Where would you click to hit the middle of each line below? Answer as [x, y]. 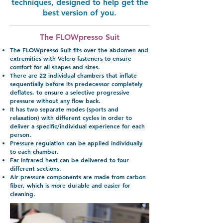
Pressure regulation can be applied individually [76, 143]
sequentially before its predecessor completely [76, 84]
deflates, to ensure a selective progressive [70, 92]
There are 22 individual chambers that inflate [73, 75]
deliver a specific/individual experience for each [77, 126]
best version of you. [80, 13]
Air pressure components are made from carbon [78, 177]
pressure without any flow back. [55, 101]
